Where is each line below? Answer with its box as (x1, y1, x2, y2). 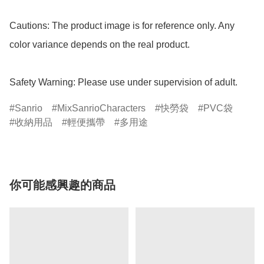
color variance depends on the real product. (9, 39, 190, 50)
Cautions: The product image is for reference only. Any (9, 21, 235, 31)
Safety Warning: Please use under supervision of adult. (9, 77, 237, 88)
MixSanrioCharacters (57, 103, 146, 114)
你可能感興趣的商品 (9, 179, 115, 192)
